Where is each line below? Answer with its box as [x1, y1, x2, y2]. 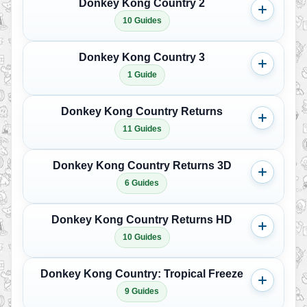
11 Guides [122, 124, 162, 134]
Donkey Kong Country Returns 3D [52, 160, 232, 171]
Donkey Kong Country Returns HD [51, 214, 232, 225]
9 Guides [125, 286, 159, 296]
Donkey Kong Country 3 [79, 51, 205, 63]
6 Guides [125, 178, 159, 188]
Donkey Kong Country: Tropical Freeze [40, 268, 243, 280]
